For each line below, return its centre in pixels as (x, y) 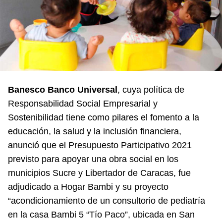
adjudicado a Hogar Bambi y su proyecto (88, 187)
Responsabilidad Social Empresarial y (83, 103)
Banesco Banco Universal (63, 89)
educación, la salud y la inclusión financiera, (95, 131)
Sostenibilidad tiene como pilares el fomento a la (104, 117)
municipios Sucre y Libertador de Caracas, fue (99, 173)
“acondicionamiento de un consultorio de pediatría (107, 200)
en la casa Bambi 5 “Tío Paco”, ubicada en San (101, 214)
